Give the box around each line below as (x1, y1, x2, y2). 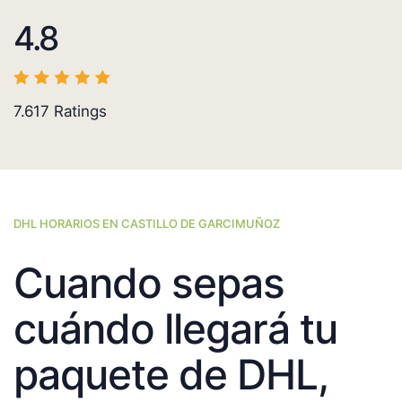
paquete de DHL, (13, 349, 328, 400)
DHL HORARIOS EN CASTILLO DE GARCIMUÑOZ (13, 216, 280, 232)
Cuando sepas (13, 258, 284, 309)
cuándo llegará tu (13, 303, 337, 354)
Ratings (49, 102, 107, 121)
